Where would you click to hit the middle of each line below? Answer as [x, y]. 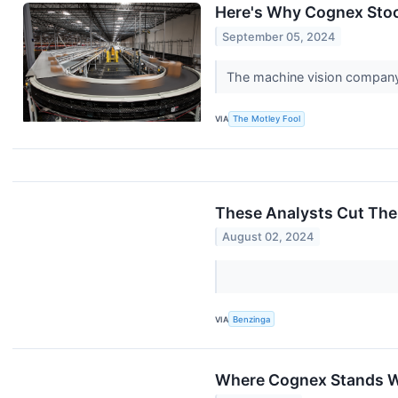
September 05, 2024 [279, 36]
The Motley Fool [267, 119]
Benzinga [252, 319]
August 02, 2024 [268, 236]
